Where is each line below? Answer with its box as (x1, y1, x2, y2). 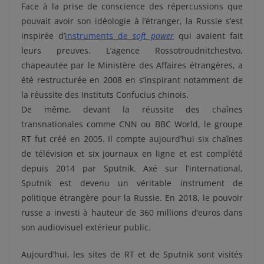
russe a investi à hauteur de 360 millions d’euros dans (21, 207, 243, 219)
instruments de (65, 30, 133, 42)
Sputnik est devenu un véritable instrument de (21, 177, 243, 189)
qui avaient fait (174, 30, 243, 42)
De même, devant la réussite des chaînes (21, 104, 243, 115)
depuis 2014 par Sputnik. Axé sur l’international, (21, 163, 243, 174)
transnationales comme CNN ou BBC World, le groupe (21, 118, 243, 130)
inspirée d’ (21, 30, 65, 42)
